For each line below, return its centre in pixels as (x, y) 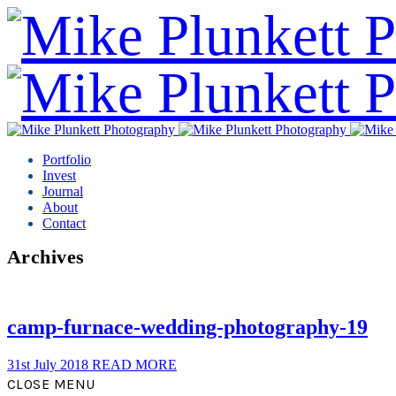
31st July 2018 (49, 364)
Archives (46, 257)
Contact (64, 223)
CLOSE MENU (51, 384)
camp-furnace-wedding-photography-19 (187, 327)
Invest (59, 175)
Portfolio (67, 160)
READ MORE (134, 364)
